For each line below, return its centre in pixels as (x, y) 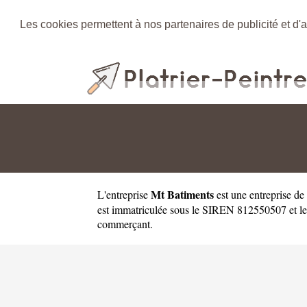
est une (232, 194)
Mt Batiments (182, 194)
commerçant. (125, 223)
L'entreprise (124, 194)
